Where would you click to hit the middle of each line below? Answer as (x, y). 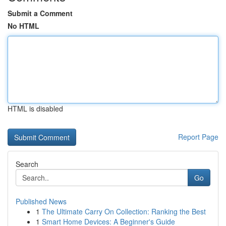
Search (27, 164)
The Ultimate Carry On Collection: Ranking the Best (124, 211)
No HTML (23, 26)
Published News (41, 201)
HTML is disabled (35, 108)
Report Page (198, 137)
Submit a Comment (40, 13)
